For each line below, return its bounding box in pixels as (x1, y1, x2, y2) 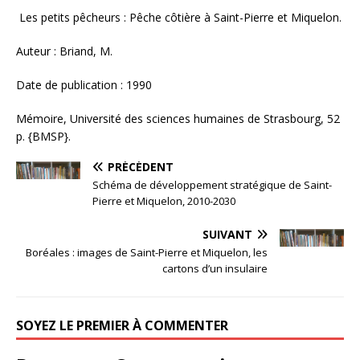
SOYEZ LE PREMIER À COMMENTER (16, 316, 228, 334)
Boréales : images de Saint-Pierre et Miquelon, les (26, 244, 268, 260)
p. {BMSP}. (16, 128, 71, 144)
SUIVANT (202, 226, 252, 242)
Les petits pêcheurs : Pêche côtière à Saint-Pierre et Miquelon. (16, 9, 342, 25)
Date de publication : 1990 (16, 76, 152, 92)
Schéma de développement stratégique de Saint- (92, 177, 332, 192)
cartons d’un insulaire (162, 260, 268, 276)
